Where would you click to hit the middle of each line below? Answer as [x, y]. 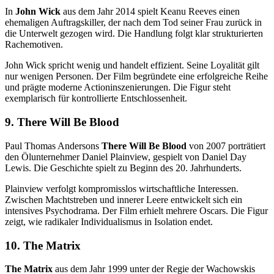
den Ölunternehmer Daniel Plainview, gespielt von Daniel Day [126, 157]
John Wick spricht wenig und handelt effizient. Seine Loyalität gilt [132, 65]
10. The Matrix [43, 245]
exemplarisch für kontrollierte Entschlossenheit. [96, 98]
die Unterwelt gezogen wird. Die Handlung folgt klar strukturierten [134, 34]
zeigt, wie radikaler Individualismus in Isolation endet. [109, 221]
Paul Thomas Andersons [53, 146]
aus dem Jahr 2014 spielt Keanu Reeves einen [150, 12]
